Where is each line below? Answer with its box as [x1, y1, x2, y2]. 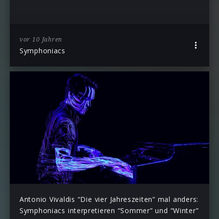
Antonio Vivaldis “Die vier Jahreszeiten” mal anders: [20, 194, 198, 204]
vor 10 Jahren [20, 35, 62, 44]
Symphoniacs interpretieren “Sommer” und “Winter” [20, 205, 199, 215]
